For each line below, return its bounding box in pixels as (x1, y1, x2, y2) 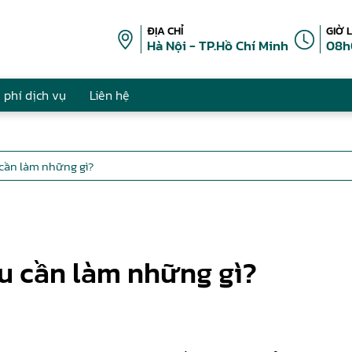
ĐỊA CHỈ (147, 23, 184, 39)
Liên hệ (90, 86, 130, 104)
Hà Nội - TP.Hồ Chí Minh (147, 35, 288, 56)
